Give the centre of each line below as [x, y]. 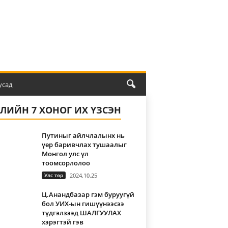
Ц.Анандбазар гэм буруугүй [88, 194]
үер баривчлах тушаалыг [84, 145]
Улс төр [53, 175]
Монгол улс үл [65, 154]
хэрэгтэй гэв [62, 222]
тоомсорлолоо [66, 163]
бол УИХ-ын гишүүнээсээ [83, 204]
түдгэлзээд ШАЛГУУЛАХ [81, 213]
